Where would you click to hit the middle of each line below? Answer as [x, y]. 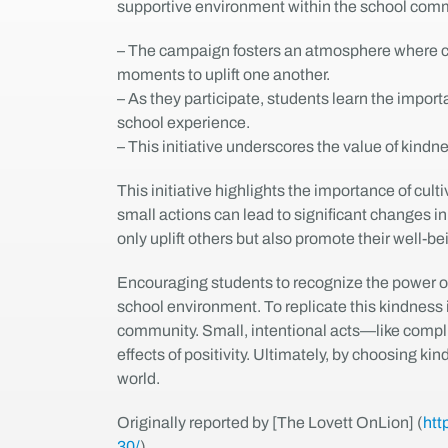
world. [138, 378]
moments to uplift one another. [223, 74]
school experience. [183, 122]
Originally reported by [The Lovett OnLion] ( [269, 422]
